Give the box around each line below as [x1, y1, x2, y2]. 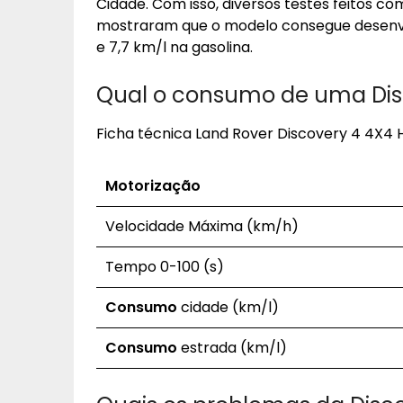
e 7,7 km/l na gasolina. [96, 37, 253, 58]
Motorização [105, 175, 201, 196]
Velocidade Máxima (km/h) [105, 216, 299, 237]
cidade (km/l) [177, 297, 279, 318]
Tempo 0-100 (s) [105, 256, 224, 277]
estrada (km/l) [177, 337, 287, 358]
